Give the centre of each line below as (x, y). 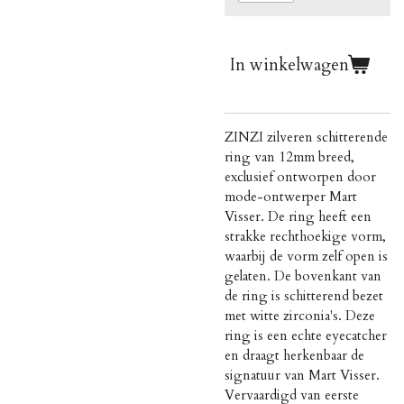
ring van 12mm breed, (289, 157)
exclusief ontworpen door (300, 177)
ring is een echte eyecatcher (306, 335)
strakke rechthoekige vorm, (305, 236)
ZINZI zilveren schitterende (306, 137)
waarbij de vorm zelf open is (306, 256)
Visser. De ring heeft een (298, 216)
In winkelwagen (289, 64)
